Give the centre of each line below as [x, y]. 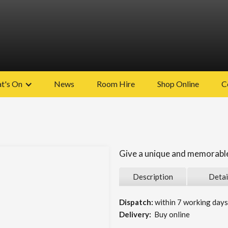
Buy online [170, 214]
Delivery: [135, 214]
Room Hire [116, 84]
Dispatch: [136, 202]
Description [153, 177]
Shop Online [178, 84]
